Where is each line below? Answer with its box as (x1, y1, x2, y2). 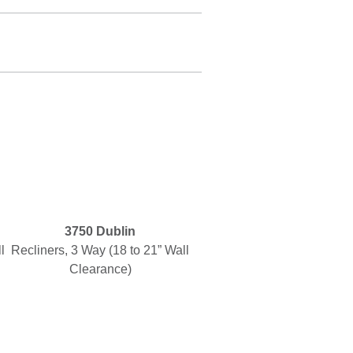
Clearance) (69, 262, 132, 276)
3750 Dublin (65, 225, 136, 238)
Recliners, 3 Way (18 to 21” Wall (11, 243, 189, 257)
